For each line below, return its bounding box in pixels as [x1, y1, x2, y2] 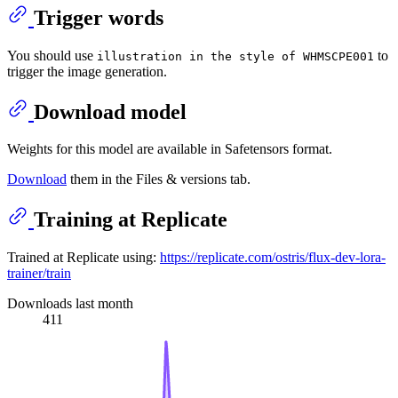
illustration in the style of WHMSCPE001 [97, 49, 374, 63]
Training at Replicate [34, 208, 227, 232]
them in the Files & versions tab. [67, 171, 251, 187]
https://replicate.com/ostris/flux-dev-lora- [160, 250, 386, 266]
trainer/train [7, 266, 71, 282]
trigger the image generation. [7, 63, 167, 79]
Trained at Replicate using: [7, 250, 160, 266]
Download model [34, 99, 187, 123]
